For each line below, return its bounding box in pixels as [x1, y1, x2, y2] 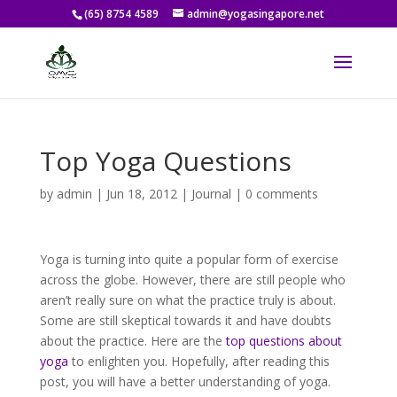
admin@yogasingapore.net [187, 6, 325, 21]
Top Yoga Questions [39, 143, 292, 179]
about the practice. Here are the [39, 332, 226, 349]
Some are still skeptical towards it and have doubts [39, 312, 331, 329]
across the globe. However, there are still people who [39, 271, 346, 288]
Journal [191, 185, 231, 202]
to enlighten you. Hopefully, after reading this [67, 353, 330, 370]
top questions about [225, 332, 342, 349]
